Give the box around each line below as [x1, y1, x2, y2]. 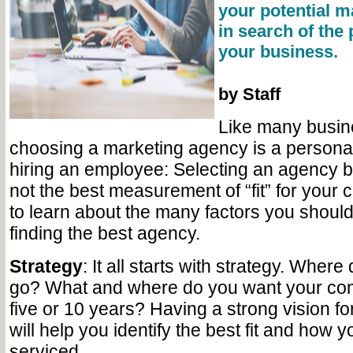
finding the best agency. [9, 223, 205, 243]
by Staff [217, 84, 281, 104]
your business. [217, 42, 338, 61]
